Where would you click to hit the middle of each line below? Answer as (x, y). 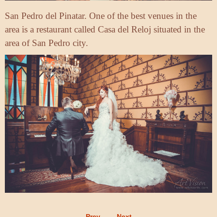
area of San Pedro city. (46, 43)
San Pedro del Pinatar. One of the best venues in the (101, 15)
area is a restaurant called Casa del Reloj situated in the (105, 29)
